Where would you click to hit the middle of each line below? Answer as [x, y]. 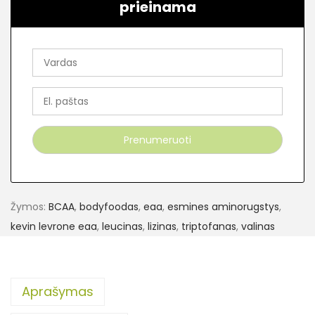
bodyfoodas [109, 207]
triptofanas [209, 226]
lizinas [162, 226]
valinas [258, 226]
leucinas [122, 226]
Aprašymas [58, 291]
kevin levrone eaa [54, 226]
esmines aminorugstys [223, 207]
